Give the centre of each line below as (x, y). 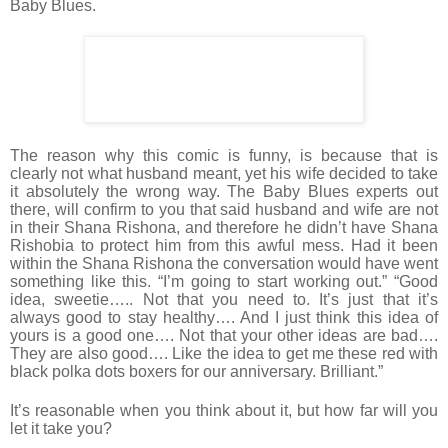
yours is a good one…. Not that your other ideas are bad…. (224, 336)
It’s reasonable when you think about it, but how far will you (224, 410)
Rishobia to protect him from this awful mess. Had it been (224, 246)
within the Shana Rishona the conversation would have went (224, 264)
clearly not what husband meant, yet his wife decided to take (224, 174)
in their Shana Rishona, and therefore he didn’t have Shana (224, 228)
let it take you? (61, 428)
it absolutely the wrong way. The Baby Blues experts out (224, 192)
